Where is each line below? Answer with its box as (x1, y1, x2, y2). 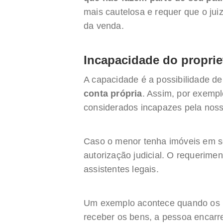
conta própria (84, 89, 142, 99)
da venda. (84, 21, 124, 31)
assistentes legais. (84, 164, 159, 174)
